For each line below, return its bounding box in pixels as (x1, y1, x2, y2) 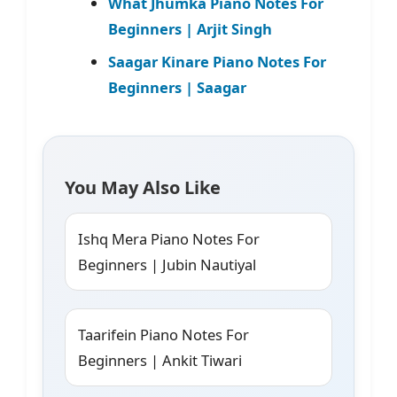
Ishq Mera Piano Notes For (78, 229, 260, 250)
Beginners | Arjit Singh (107, 19, 272, 40)
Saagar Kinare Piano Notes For (107, 51, 326, 73)
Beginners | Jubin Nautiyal (78, 254, 256, 276)
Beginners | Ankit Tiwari (78, 350, 242, 371)
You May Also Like (65, 175, 221, 200)
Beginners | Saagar (107, 77, 246, 98)
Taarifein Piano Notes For (78, 324, 249, 346)
